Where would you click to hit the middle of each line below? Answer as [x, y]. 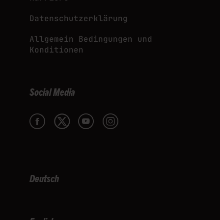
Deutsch [44, 178]
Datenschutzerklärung [79, 18]
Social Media [52, 91]
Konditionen [56, 50]
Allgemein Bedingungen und [91, 39]
